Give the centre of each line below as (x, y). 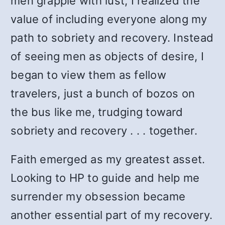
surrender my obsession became (98, 196)
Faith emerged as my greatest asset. (108, 159)
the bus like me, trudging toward (97, 112)
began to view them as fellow (88, 75)
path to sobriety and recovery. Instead (112, 38)
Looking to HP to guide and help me (105, 178)
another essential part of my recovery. (112, 215)
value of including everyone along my (109, 19)
